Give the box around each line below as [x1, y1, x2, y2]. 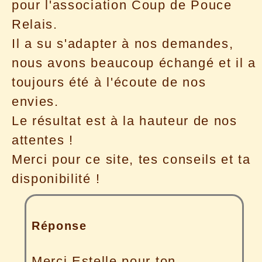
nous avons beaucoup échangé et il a [12, 55, 256, 70]
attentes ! [12, 132, 74, 147]
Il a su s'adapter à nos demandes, [12, 36, 234, 51]
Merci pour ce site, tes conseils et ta [12, 151, 251, 167]
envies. [12, 94, 59, 109]
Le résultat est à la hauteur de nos [12, 113, 237, 128]
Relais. [12, 16, 58, 32]
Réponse [31, 219, 87, 233]
